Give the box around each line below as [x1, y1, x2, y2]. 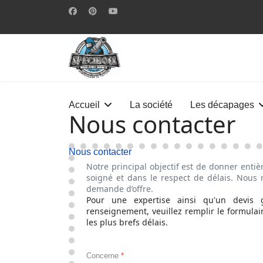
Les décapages [190, 100, 254, 110]
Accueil [69, 100, 100, 110]
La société [130, 100, 173, 110]
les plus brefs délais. [86, 217, 168, 228]
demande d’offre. [86, 183, 153, 194]
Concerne [86, 251, 121, 260]
